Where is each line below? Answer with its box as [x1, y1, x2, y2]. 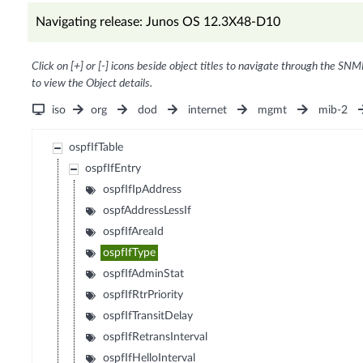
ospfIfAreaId [103, 226, 164, 238]
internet [188, 105, 228, 117]
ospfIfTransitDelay [103, 310, 194, 322]
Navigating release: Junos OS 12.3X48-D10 [35, 15, 280, 29]
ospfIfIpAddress [103, 184, 182, 196]
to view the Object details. [31, 78, 152, 90]
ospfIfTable [69, 142, 124, 154]
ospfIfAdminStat [103, 268, 185, 280]
